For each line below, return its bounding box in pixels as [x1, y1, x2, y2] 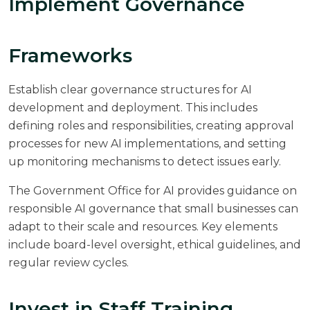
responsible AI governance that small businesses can [8, 201, 298, 215]
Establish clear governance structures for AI [8, 82, 252, 96]
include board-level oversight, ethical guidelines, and [8, 237, 301, 251]
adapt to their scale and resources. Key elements [8, 219, 277, 233]
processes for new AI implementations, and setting [8, 136, 286, 150]
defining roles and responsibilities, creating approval [8, 118, 294, 132]
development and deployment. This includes [8, 100, 257, 114]
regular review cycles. [8, 255, 129, 269]
